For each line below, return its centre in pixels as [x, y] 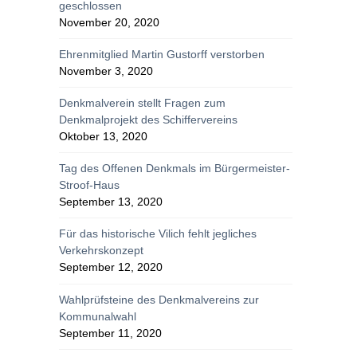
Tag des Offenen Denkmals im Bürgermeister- [175, 169]
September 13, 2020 [111, 202]
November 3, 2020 [106, 71]
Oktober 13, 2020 [104, 137]
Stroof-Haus [90, 185]
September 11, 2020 [111, 333]
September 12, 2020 [111, 267]
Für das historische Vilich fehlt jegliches [158, 234]
